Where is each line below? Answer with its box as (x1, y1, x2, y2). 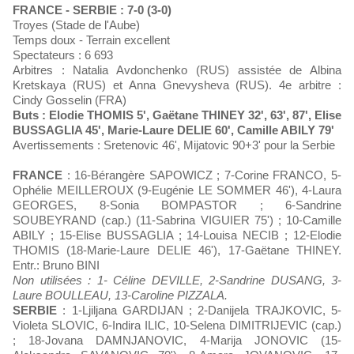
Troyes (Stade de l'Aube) (13, 18, 140, 32)
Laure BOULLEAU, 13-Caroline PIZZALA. (13, 288, 228, 302)
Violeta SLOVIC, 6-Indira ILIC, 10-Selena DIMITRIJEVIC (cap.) (13, 318, 341, 332)
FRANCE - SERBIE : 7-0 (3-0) (13, 3, 171, 17)
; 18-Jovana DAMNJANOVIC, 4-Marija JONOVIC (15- (13, 333, 341, 347)
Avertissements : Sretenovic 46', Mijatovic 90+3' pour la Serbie (13, 138, 335, 152)
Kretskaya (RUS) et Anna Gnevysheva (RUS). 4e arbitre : (13, 78, 341, 92)
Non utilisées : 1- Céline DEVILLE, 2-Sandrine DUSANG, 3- (13, 273, 341, 287)
